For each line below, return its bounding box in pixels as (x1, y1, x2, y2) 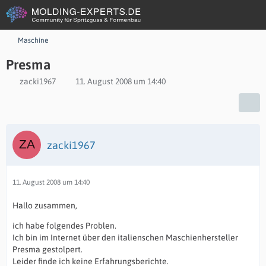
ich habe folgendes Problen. (12, 221, 116, 230)
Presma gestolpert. (12, 245, 83, 254)
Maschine (18, 36, 48, 45)
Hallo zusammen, (12, 201, 77, 210)
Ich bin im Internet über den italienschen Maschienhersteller (12, 233, 238, 242)
